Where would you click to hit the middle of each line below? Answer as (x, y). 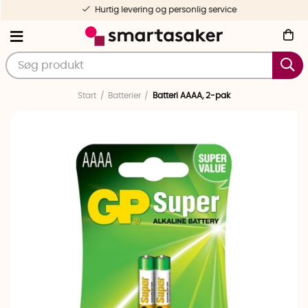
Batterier (124, 96)
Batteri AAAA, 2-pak (191, 96)
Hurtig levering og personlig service (160, 10)
